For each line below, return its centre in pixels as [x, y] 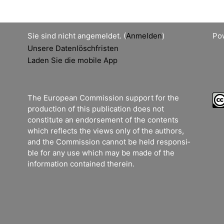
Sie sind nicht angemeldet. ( [77, 36]
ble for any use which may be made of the [101, 153]
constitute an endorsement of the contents [103, 120]
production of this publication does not [96, 109]
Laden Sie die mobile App [72, 60]
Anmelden [144, 36]
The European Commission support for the [103, 98]
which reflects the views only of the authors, [106, 131]
